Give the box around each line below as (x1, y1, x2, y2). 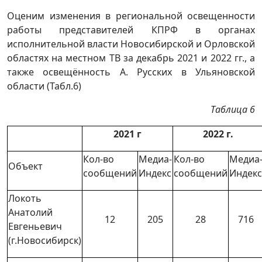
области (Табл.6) (7, 80, 81, 92)
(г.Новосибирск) (8, 234, 81, 247)
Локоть (8, 192, 42, 205)
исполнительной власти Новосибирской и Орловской (7, 37, 255, 50)
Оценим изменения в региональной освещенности (7, 9, 255, 22)
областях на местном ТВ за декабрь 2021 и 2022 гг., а (7, 51, 255, 64)
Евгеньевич (8, 220, 62, 233)
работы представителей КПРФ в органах (7, 23, 255, 36)
